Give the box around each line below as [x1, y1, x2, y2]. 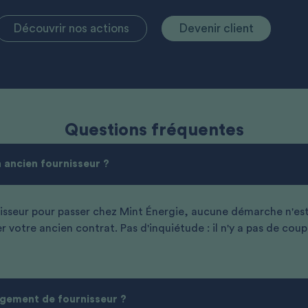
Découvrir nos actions [13, 22, 129, 34]
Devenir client [179, 22, 254, 34]
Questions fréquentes [64, 121, 244, 139]
